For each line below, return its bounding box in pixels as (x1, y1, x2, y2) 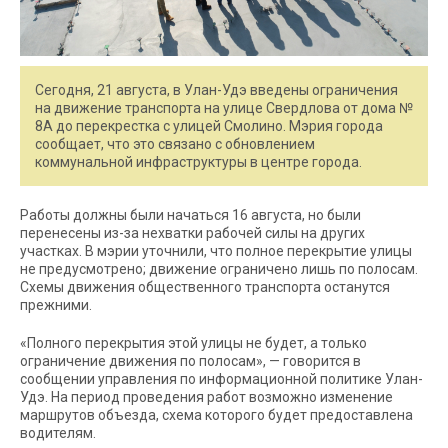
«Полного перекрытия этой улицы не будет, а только (20, 335, 367, 351)
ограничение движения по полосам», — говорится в (20, 353, 361, 369)
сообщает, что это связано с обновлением (35, 136, 315, 152)
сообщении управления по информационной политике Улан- (20, 371, 423, 387)
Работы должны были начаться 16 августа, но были (20, 207, 361, 223)
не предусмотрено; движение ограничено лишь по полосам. (20, 261, 418, 277)
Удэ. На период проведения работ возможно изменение (20, 389, 393, 405)
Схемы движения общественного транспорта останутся (20, 279, 390, 295)
